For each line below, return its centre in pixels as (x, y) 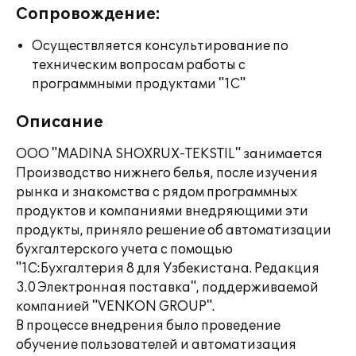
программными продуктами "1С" (139, 84)
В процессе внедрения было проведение (148, 326)
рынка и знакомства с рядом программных (157, 192)
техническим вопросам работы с (139, 65)
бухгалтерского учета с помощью (124, 250)
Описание (60, 122)
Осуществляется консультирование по (160, 46)
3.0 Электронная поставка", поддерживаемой (167, 288)
